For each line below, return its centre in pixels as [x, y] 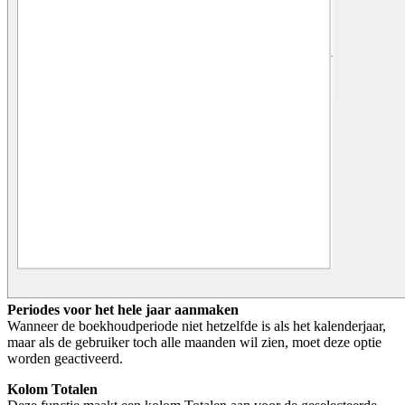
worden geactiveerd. [65, 358]
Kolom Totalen [52, 389]
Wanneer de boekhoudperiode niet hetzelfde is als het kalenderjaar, [197, 325]
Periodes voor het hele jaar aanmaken [123, 309]
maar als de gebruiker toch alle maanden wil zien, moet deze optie [194, 342]
